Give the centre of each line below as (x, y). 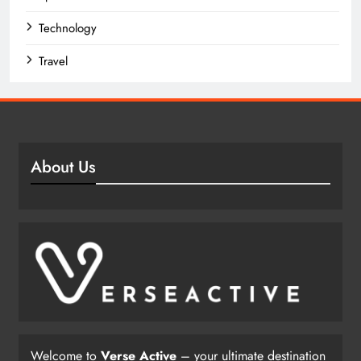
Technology (68, 28)
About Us (63, 166)
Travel (53, 61)
